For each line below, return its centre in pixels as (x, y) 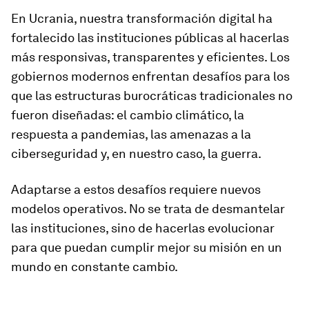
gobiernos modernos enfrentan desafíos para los (150, 77)
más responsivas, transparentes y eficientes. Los (150, 57)
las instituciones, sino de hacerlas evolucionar (143, 228)
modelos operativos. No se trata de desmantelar (148, 209)
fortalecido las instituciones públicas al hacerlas (150, 38)
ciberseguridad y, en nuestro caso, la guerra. (136, 154)
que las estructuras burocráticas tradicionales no (152, 96)
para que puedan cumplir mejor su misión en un (147, 248)
